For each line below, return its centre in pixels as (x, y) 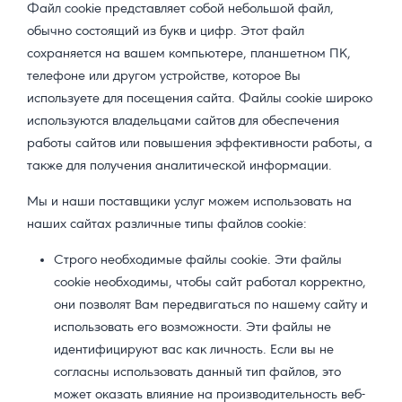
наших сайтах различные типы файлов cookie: (167, 225)
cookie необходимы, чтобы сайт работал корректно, (210, 283)
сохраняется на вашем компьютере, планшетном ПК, (189, 54)
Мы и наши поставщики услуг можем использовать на (189, 202)
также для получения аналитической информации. (179, 166)
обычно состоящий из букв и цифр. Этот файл (166, 32)
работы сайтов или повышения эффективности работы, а (200, 144)
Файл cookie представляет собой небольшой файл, (180, 9)
